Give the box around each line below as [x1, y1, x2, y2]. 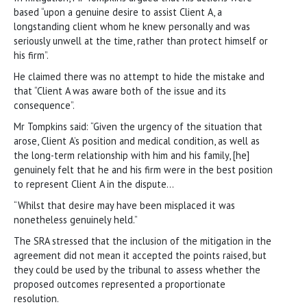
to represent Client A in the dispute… [14, 177, 174, 191]
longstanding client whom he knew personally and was [14, 19, 250, 33]
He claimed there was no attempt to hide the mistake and [14, 69, 265, 83]
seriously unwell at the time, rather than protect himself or [14, 34, 268, 47]
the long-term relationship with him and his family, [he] [14, 148, 249, 162]
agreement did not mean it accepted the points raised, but [14, 248, 267, 262]
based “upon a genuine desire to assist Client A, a [14, 5, 222, 19]
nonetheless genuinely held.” [14, 212, 138, 226]
